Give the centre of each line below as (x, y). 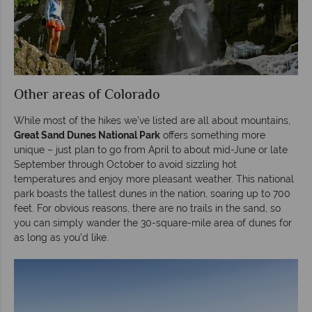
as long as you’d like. (61, 237)
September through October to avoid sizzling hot (125, 164)
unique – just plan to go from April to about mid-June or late (151, 149)
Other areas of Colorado (87, 95)
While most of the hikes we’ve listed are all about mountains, (152, 120)
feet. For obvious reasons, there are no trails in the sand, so (147, 208)
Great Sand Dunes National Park (87, 135)
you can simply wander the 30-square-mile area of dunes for (153, 223)
